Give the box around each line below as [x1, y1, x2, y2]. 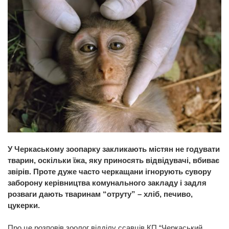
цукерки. [8, 200, 42, 210]
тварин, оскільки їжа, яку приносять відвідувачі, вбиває [8, 155, 219, 165]
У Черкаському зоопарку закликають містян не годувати [8, 144, 220, 153]
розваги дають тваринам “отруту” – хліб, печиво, [8, 189, 193, 198]
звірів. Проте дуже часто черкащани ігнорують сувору [8, 167, 211, 176]
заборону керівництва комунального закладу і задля [8, 178, 207, 187]
